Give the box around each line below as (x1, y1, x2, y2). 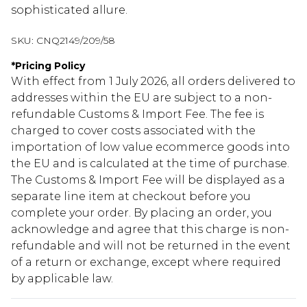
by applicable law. (11, 272, 113, 285)
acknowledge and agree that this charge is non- (11, 223, 289, 236)
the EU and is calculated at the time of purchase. (11, 157, 295, 170)
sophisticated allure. (11, 3, 127, 16)
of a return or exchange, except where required (11, 256, 281, 269)
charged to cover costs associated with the (11, 124, 256, 137)
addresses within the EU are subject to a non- (11, 91, 272, 104)
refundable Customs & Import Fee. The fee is (11, 108, 264, 121)
